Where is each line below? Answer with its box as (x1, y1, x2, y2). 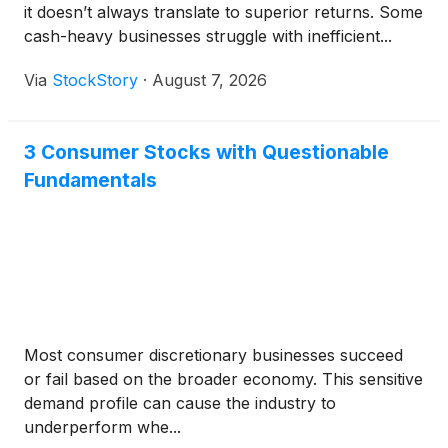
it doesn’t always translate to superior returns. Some (24, 2, 423, 23)
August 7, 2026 (152, 70, 267, 91)
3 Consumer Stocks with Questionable (24, 140, 389, 165)
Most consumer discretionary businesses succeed (24, 345, 403, 366)
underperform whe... (24, 417, 181, 438)
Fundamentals (24, 168, 157, 193)
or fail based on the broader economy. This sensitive (24, 369, 423, 390)
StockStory (52, 70, 138, 91)
